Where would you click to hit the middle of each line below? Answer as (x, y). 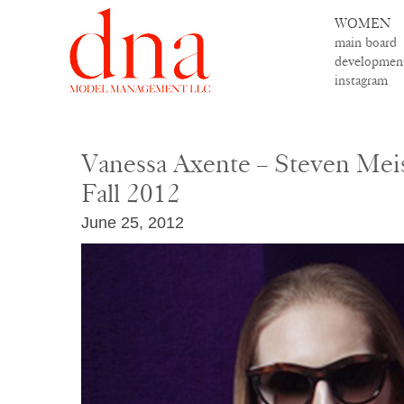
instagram (361, 80)
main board (366, 42)
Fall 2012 (131, 194)
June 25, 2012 (133, 223)
